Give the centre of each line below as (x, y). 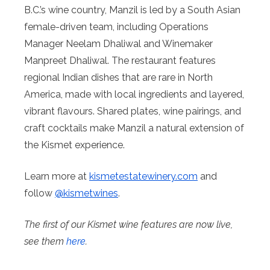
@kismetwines (86, 193)
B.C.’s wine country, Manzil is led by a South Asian (132, 10)
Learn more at (57, 177)
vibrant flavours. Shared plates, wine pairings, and (133, 111)
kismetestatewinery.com (143, 177)
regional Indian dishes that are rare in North (118, 78)
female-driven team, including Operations (116, 27)
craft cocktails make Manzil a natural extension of (134, 128)
